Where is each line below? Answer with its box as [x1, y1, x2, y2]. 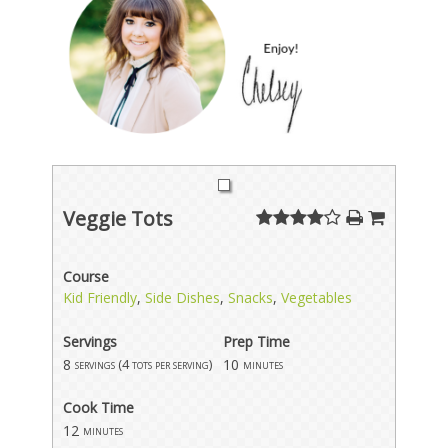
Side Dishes [145, 287, 221, 307]
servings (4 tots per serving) [75, 355, 213, 373]
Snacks [228, 287, 274, 307]
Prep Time [223, 331, 291, 351]
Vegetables [281, 287, 353, 307]
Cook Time [63, 397, 135, 417]
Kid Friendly [63, 287, 138, 307]
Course [63, 266, 110, 286]
